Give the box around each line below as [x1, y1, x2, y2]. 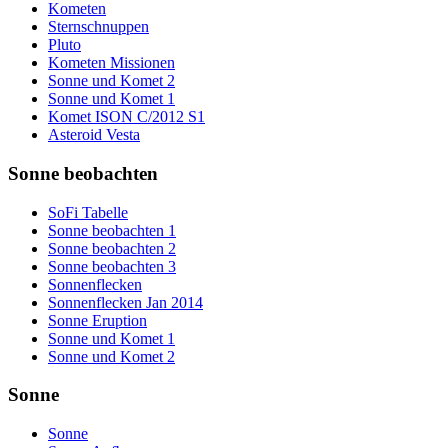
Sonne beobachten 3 [48, 257, 176, 275]
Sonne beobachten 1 [48, 221, 176, 239]
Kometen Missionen [48, 54, 175, 72]
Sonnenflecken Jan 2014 [48, 293, 203, 311]
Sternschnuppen [48, 18, 149, 36]
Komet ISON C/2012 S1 [48, 108, 205, 126]
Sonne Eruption [48, 311, 147, 329]
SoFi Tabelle [48, 203, 128, 221]
